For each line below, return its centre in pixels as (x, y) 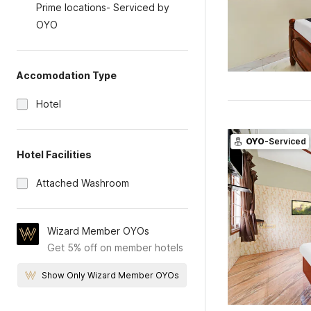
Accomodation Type (67, 75)
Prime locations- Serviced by (103, 7)
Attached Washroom (83, 183)
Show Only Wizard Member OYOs (111, 275)
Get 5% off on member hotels (115, 247)
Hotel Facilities (54, 154)
